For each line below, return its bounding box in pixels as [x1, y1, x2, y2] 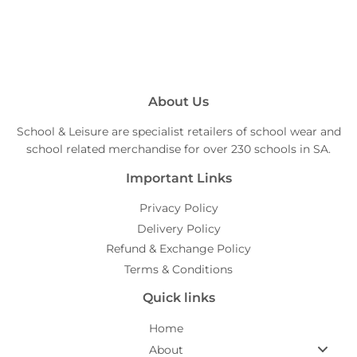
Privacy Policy [139, 201, 218, 216]
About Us [148, 94, 209, 110]
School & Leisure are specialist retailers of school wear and [16, 124, 341, 139]
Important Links [125, 171, 232, 186]
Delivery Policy [136, 221, 221, 236]
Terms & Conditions [124, 261, 233, 277]
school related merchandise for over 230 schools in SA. [26, 142, 331, 157]
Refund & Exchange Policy [106, 241, 251, 257]
